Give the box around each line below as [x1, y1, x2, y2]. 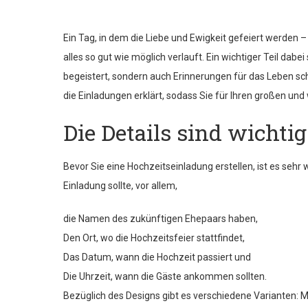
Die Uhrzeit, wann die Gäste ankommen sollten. [63, 271, 267, 282]
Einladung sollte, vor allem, [63, 180, 177, 191]
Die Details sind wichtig [63, 118, 307, 147]
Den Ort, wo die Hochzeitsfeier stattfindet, [63, 232, 245, 243]
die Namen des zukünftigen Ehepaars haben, [63, 213, 258, 224]
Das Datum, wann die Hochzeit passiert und [63, 252, 251, 263]
